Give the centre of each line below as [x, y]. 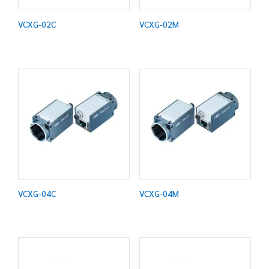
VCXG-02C [37, 24]
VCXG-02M [159, 24]
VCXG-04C [37, 193]
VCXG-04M [159, 193]
